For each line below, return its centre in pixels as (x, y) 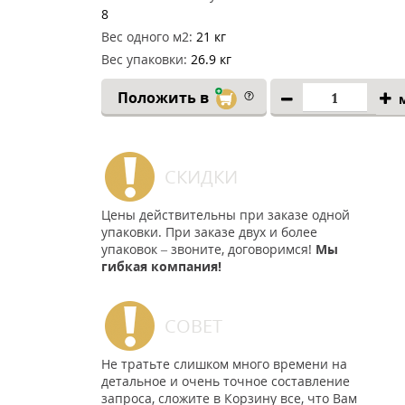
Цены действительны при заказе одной (226, 215)
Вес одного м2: (147, 37)
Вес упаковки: (144, 59)
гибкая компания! (161, 266)
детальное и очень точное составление (226, 381)
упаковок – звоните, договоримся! (208, 249)
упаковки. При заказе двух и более (209, 232)
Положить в (165, 98)
